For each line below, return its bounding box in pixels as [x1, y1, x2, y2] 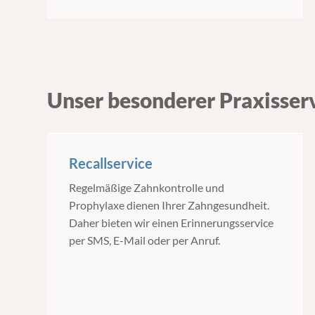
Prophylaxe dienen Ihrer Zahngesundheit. [69, 198, 270, 212]
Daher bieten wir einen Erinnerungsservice [69, 216, 276, 229]
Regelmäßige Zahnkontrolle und [69, 181, 227, 194]
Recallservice [69, 155, 153, 172]
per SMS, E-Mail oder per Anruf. [69, 233, 221, 247]
